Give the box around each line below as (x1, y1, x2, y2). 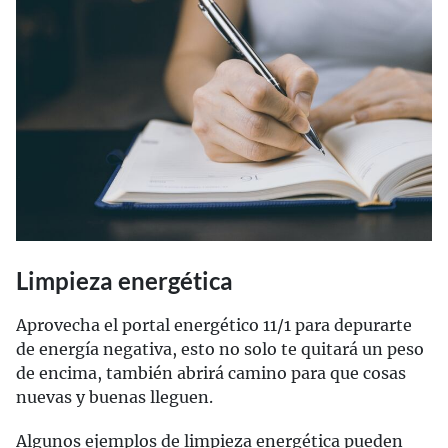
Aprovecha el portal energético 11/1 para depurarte (16, 315, 412, 336)
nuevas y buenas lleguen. (16, 387, 213, 408)
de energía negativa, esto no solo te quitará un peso (16, 339, 424, 360)
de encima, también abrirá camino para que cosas (16, 363, 406, 384)
